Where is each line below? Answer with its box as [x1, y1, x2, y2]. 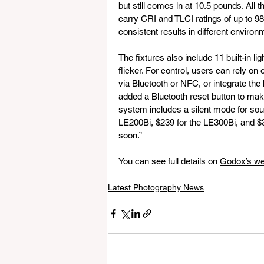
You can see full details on [118, 156, 220, 166]
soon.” [118, 130, 142, 140]
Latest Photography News [108, 182, 204, 192]
